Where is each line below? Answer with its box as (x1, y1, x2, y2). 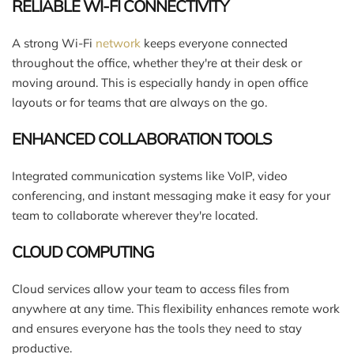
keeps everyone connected (141, 35, 288, 51)
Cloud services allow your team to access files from (12, 281, 289, 296)
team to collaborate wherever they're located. (12, 207, 258, 223)
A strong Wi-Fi (12, 35, 96, 51)
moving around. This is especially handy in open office (12, 74, 308, 90)
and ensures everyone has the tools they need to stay (12, 320, 302, 336)
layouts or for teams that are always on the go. (12, 94, 267, 110)
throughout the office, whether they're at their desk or (12, 55, 302, 70)
